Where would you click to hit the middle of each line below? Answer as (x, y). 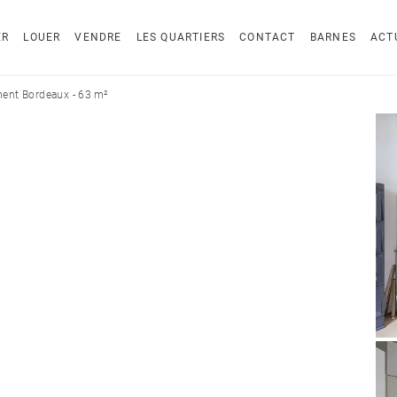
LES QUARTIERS (181, 37)
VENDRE (98, 37)
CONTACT (268, 37)
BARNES (333, 37)
